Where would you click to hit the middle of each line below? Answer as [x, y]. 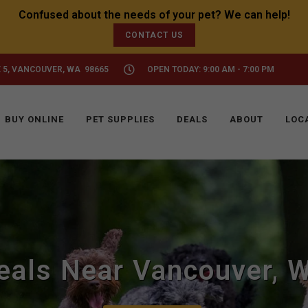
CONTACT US [154, 35]
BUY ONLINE [34, 119]
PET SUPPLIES [120, 119]
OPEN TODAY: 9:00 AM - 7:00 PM [211, 69]
